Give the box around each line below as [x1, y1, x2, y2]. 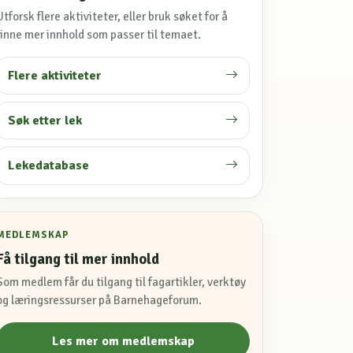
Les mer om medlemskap [51, 333, 195, 350]
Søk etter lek [7, 113, 82, 129]
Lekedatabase [7, 158, 89, 174]
